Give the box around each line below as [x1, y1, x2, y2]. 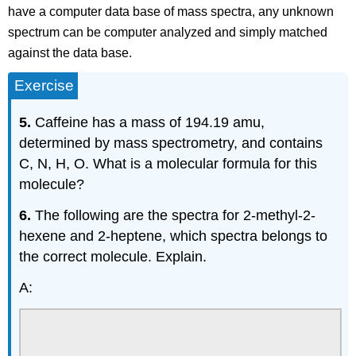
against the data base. [8, 45, 133, 60]
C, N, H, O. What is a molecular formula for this [19, 156, 318, 172]
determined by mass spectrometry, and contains [19, 135, 323, 152]
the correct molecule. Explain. [19, 248, 207, 265]
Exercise [14, 77, 75, 95]
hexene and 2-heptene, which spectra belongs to [19, 227, 328, 244]
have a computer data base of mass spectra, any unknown [8, 4, 335, 18]
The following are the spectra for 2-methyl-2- [35, 207, 316, 223]
